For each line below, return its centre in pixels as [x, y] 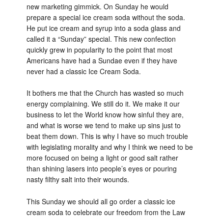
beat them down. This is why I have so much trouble [107, 136]
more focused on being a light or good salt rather [102, 158]
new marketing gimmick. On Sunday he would [97, 6]
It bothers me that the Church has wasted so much [105, 93]
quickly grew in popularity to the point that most [99, 49]
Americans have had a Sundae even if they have [102, 60]
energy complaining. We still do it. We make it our [103, 104]
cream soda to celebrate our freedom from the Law [106, 212]
